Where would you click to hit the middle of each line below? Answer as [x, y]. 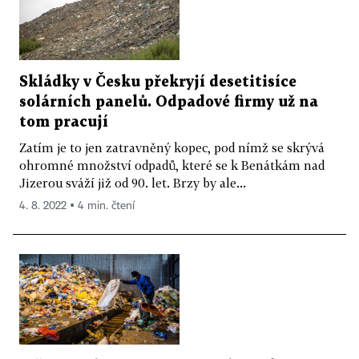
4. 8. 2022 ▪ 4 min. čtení [77, 206]
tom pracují [64, 122]
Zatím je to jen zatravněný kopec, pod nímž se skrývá [172, 147]
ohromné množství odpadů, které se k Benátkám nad [172, 165]
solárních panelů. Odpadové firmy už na [169, 102]
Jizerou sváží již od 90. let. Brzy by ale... [133, 182]
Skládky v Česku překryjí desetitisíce [158, 82]
